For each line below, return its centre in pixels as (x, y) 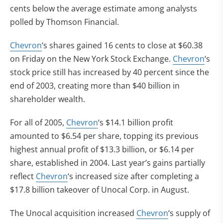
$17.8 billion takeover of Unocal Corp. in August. (100, 190)
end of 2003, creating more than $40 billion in (95, 86)
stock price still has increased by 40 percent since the (110, 72)
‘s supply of (189, 213)
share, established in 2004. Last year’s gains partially (108, 163)
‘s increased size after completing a (133, 176)
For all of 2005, (38, 122)
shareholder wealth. (48, 99)
